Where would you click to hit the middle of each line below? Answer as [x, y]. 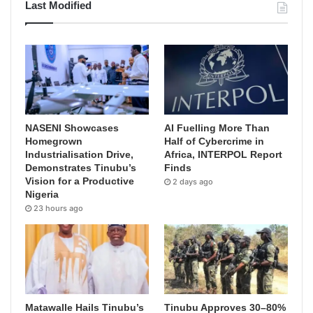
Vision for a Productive [80, 181]
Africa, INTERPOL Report [224, 155]
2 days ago [193, 182]
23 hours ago [58, 209]
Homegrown [54, 141]
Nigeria [42, 195]
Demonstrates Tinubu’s [81, 168]
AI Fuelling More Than [217, 128]
